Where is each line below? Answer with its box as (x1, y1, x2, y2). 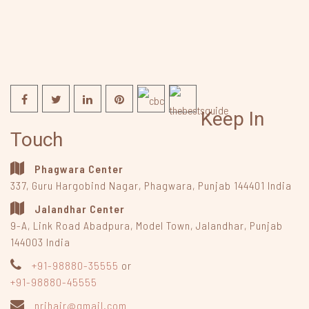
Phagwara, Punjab (144, 179, 231, 192)
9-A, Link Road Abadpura (10, 219, 130, 232)
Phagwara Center (34, 162, 123, 176)
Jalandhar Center (34, 202, 125, 216)
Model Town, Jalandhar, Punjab (136, 219, 283, 232)
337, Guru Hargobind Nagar (10, 179, 139, 192)
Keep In (201, 108, 264, 131)
